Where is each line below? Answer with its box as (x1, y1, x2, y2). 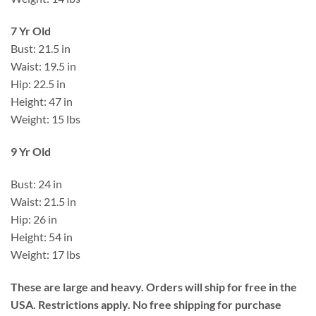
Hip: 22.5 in (11, 77, 66, 91)
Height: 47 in (11, 95, 73, 109)
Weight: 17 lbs (11, 247, 80, 261)
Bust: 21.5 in (11, 42, 71, 56)
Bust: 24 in (11, 176, 62, 190)
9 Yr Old (11, 144, 51, 158)
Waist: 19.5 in (11, 59, 76, 73)
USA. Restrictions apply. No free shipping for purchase (11, 297, 281, 311)
